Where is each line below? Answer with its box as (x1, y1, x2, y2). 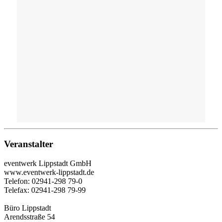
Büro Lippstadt (4, 203, 51, 212)
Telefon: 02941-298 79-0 (4, 176, 82, 185)
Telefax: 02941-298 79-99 (4, 185, 86, 194)
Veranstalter (4, 139, 53, 150)
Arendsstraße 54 (4, 212, 55, 221)
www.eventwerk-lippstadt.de (4, 167, 94, 176)
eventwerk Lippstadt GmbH (4, 159, 92, 167)
